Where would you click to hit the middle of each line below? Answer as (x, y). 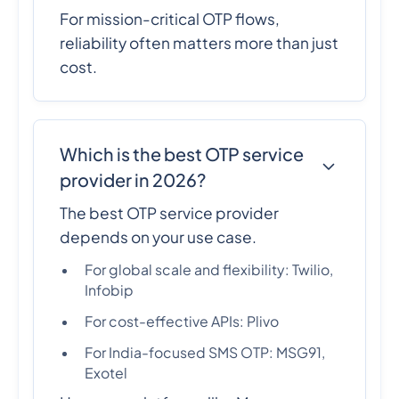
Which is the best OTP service (182, 154)
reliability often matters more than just (199, 42)
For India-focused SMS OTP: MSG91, (205, 352)
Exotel (106, 373)
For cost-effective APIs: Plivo (182, 322)
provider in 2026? (133, 180)
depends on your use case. (159, 237)
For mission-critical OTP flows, (170, 18)
